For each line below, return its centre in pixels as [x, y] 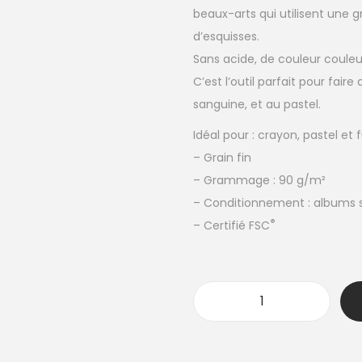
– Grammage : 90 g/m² [259, 180]
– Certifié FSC [232, 225]
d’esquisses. [226, 36]
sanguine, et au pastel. [257, 104]
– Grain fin [222, 158]
